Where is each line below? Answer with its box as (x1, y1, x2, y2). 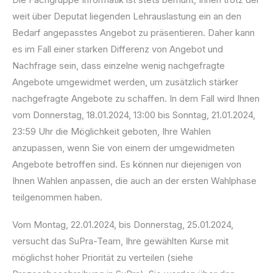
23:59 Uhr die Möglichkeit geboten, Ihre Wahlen (12, 126, 211, 138)
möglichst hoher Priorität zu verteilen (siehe (12, 252, 193, 264)
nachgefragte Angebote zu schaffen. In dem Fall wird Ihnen (12, 93, 260, 105)
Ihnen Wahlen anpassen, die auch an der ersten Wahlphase (12, 175, 257, 187)
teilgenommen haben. (12, 191, 102, 204)
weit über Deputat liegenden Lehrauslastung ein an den (12, 10, 241, 23)
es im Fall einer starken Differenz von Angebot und (12, 43, 223, 55)
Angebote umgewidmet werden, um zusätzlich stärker (12, 76, 238, 88)
